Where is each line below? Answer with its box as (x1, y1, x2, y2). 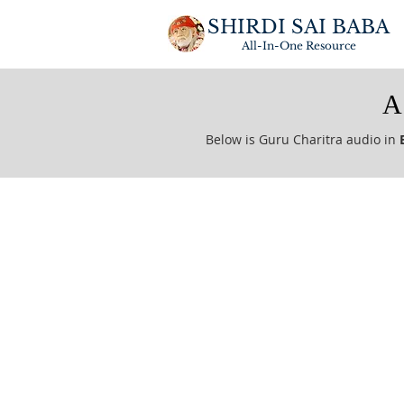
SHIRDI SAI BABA (207, 15, 390, 39)
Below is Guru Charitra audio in (206, 131, 399, 148)
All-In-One (241, 39, 303, 52)
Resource (302, 39, 356, 52)
